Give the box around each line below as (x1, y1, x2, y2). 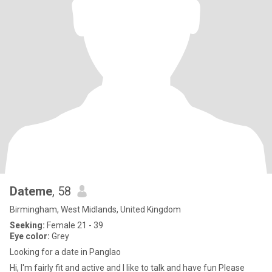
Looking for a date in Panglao (10, 247, 121, 257)
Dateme (10, 184, 52, 199)
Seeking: (10, 220, 45, 230)
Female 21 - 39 (45, 220, 103, 230)
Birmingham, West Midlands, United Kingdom (10, 205, 181, 214)
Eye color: (10, 231, 50, 241)
